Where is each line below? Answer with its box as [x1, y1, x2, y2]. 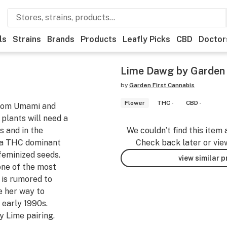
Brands [47, 34, 74, 44]
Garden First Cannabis [129, 82, 195, 89]
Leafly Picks [123, 34, 170, 44]
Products [81, 34, 117, 44]
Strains [13, 34, 41, 44]
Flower [125, 99, 145, 106]
